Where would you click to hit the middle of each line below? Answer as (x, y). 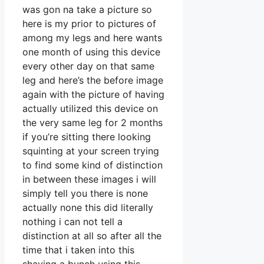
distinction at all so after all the (92, 236)
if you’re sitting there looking (87, 137)
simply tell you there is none (85, 194)
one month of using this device (91, 52)
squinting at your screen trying (91, 151)
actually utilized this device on (90, 109)
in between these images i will (89, 179)
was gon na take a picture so (87, 10)
